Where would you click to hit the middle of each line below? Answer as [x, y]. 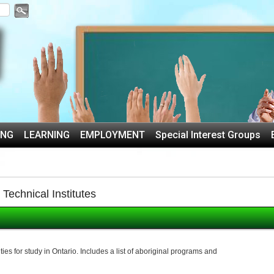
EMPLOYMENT [113, 135]
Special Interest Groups [208, 135]
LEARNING [47, 135]
